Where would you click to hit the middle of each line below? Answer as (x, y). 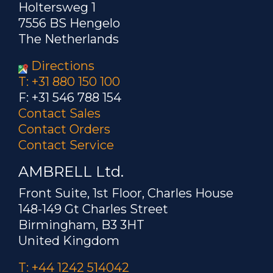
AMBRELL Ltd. (71, 172)
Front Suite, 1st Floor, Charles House (126, 193)
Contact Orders (64, 129)
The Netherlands (69, 39)
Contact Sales (59, 113)
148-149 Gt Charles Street (93, 209)
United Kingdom (69, 241)
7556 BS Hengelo (69, 23)
